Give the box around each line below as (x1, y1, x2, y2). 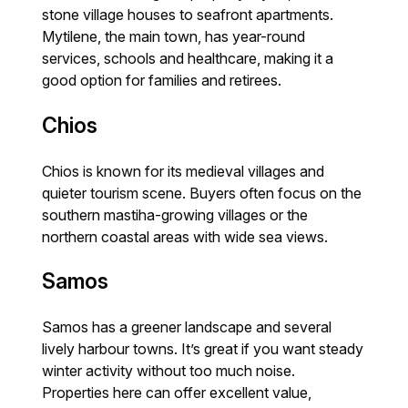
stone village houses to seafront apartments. (42, 5, 334, 25)
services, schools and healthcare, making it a (42, 49, 334, 68)
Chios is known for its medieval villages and (42, 161, 325, 180)
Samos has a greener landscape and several (42, 318, 332, 337)
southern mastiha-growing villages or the (42, 205, 309, 224)
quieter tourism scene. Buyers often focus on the (42, 183, 362, 202)
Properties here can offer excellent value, (42, 383, 312, 403)
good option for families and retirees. (42, 71, 282, 90)
